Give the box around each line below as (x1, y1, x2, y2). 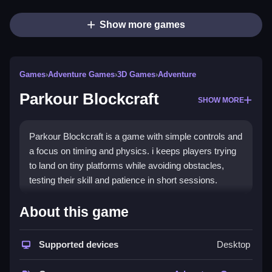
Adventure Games (48, 70, 115, 80)
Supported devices (36, 239, 118, 250)
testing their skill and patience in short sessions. (29, 175, 217, 186)
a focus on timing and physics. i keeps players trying (29, 146, 236, 157)
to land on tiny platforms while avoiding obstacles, (29, 160, 224, 171)
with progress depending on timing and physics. (29, 260, 217, 271)
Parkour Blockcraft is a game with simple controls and (29, 131, 242, 142)
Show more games (99, 19, 185, 30)
